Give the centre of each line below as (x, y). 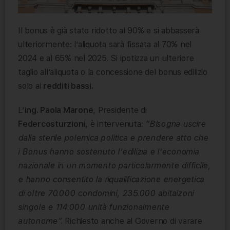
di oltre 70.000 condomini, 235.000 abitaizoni (106, 193)
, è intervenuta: (116, 124)
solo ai (31, 86)
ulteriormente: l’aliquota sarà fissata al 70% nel (105, 44)
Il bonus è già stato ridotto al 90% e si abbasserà (109, 30)
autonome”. (40, 221)
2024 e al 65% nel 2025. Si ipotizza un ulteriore (106, 58)
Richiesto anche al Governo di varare (132, 221)
